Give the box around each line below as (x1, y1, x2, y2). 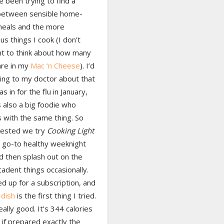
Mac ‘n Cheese (30, 60, 80, 71)
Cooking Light (46, 125, 94, 136)
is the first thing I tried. (14, 190, 96, 201)
